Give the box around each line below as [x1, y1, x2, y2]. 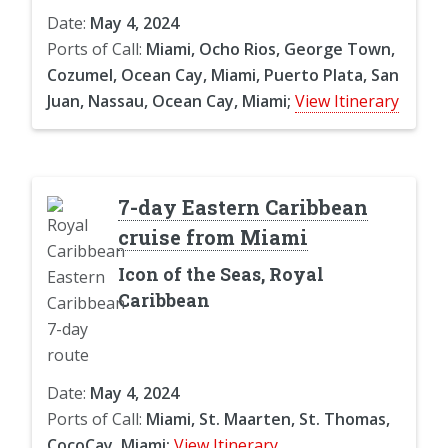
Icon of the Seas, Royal [117, 262, 324, 286]
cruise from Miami [117, 223, 308, 250]
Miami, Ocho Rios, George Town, [146, 37, 395, 60]
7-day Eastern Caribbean [117, 193, 368, 220]
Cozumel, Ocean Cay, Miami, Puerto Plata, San [47, 63, 399, 86]
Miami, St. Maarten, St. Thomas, [146, 407, 390, 430]
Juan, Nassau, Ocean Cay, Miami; [47, 89, 291, 112]
